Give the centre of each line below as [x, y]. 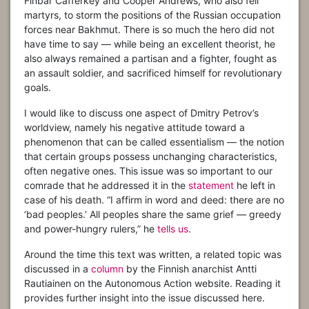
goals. [38, 88]
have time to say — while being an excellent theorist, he [150, 44]
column [107, 269]
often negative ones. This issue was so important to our [148, 171]
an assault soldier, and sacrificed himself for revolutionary [153, 73]
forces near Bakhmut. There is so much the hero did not [149, 30]
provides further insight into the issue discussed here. [144, 298]
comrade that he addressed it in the [106, 186]
